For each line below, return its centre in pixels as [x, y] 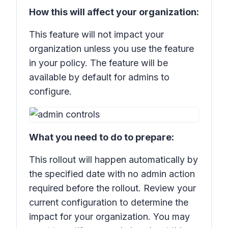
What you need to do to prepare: [102, 137]
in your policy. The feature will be [98, 63]
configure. [50, 91]
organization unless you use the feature [111, 49]
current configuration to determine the [109, 202]
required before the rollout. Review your [112, 188]
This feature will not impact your [96, 34]
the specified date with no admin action [112, 174]
